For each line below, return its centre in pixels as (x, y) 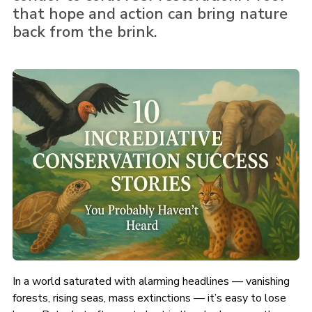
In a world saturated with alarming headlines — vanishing (151, 281)
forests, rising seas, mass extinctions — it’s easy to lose (149, 298)
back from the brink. (85, 32)
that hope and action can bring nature (150, 14)
